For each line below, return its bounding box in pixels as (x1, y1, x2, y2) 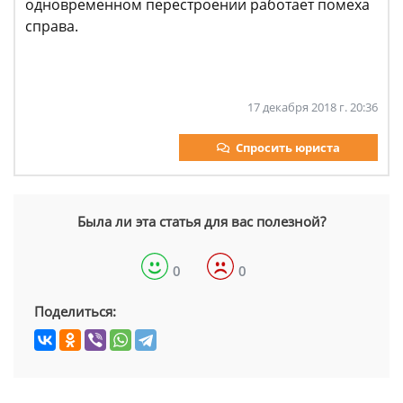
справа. (25, 16, 78, 36)
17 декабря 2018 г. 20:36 (247, 99, 378, 115)
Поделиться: (34, 302, 116, 320)
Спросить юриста (236, 139, 340, 156)
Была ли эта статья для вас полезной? (77, 212, 326, 230)
